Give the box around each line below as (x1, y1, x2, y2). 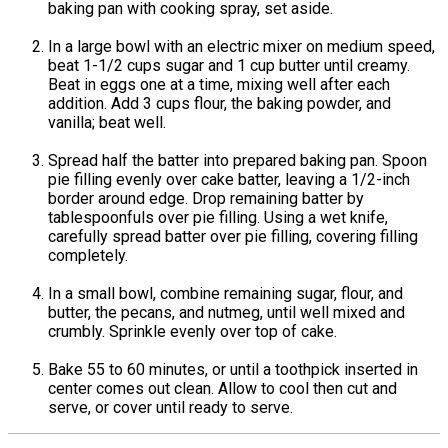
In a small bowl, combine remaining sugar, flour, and (48, 284, 403, 304)
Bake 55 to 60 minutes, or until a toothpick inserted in (48, 360, 418, 380)
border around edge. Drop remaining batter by (48, 189, 364, 209)
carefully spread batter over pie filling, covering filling (48, 227, 418, 247)
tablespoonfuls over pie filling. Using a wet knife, (48, 208, 388, 228)
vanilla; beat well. (48, 113, 166, 133)
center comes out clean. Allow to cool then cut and (48, 379, 397, 399)
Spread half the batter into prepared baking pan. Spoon (48, 151, 427, 171)
